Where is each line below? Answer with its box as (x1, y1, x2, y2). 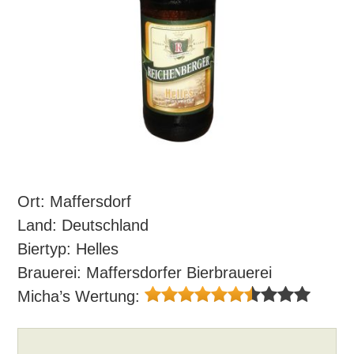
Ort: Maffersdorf (17, 193, 132, 210)
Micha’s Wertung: (17, 288, 145, 305)
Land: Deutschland (17, 217, 149, 234)
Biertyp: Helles (17, 240, 119, 258)
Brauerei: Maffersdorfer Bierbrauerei (17, 264, 273, 281)
